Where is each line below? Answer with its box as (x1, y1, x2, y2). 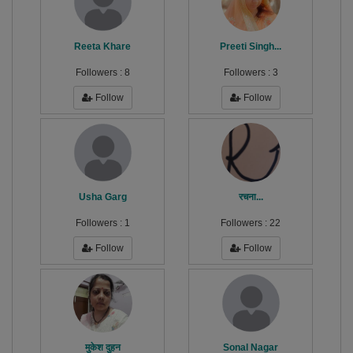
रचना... (238, 191, 263, 203)
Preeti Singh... (220, 41, 281, 53)
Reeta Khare (74, 41, 131, 53)
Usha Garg (78, 191, 127, 203)
